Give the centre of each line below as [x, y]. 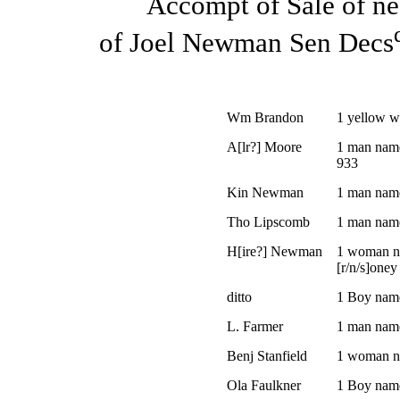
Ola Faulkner [263, 386]
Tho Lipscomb [268, 222]
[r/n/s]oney [367, 268]
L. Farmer [254, 327]
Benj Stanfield [267, 356]
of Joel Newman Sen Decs [246, 43]
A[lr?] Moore [264, 147]
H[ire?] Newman [274, 252]
